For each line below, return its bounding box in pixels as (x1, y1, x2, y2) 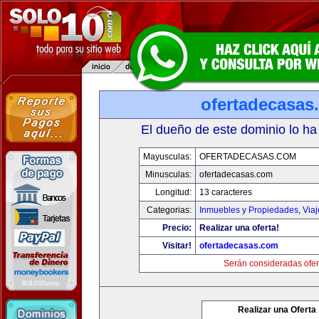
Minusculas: (145, 169, 192, 179)
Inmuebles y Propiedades (199, 205, 298, 215)
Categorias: (146, 205, 192, 215)
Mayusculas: (142, 152, 192, 162)
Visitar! (162, 241, 192, 251)
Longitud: (155, 187, 192, 197)
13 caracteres (199, 187, 252, 197)
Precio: (162, 223, 192, 233)
